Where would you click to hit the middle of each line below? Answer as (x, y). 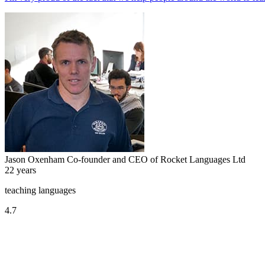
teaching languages (40, 190)
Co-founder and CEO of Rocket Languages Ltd (156, 159)
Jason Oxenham (35, 159)
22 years (20, 170)
